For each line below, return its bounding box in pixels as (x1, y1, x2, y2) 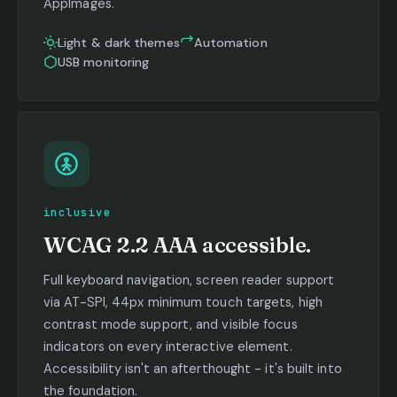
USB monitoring (58, 53, 150, 70)
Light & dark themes (58, 34, 180, 51)
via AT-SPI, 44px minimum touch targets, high (43, 292, 323, 311)
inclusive (43, 205, 111, 220)
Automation (193, 34, 268, 51)
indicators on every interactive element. (43, 337, 292, 355)
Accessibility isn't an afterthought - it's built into (43, 359, 342, 378)
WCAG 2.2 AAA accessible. (43, 231, 312, 258)
